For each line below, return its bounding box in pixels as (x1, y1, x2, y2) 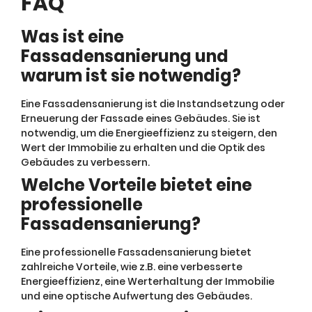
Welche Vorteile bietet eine (21, 173, 252, 196)
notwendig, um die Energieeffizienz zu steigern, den (21, 125, 277, 140)
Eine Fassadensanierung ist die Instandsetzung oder (21, 96, 285, 111)
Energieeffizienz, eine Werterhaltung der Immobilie (21, 274, 274, 288)
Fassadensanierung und (21, 44, 228, 68)
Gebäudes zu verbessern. (21, 155, 150, 169)
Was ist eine (21, 24, 124, 48)
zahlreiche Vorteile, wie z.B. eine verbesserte (21, 259, 242, 274)
